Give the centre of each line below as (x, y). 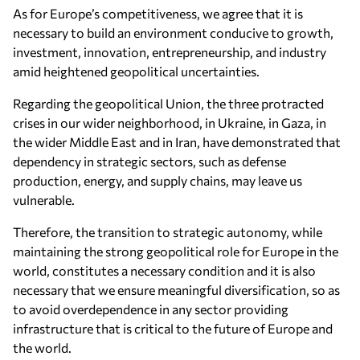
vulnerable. (44, 200)
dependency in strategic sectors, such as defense (149, 161)
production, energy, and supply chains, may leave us (157, 180)
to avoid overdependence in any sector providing (151, 309)
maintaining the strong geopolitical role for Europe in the (176, 251)
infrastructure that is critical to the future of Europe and (173, 328)
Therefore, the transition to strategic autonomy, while (168, 232)
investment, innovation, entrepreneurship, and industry (170, 52)
